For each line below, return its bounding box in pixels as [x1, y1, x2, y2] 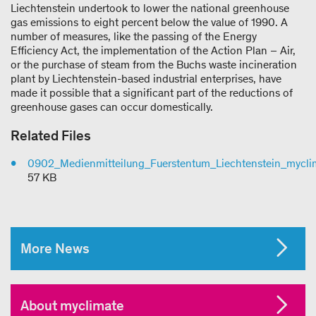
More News [20, 240, 90, 257]
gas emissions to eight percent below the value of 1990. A [11, 16, 288, 30]
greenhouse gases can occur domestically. [11, 100, 216, 114]
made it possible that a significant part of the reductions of [11, 86, 293, 100]
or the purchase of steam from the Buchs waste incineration [11, 58, 297, 72]
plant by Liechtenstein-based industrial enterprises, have [11, 72, 281, 86]
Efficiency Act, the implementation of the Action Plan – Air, [11, 44, 296, 58]
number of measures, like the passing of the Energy [11, 30, 257, 44]
